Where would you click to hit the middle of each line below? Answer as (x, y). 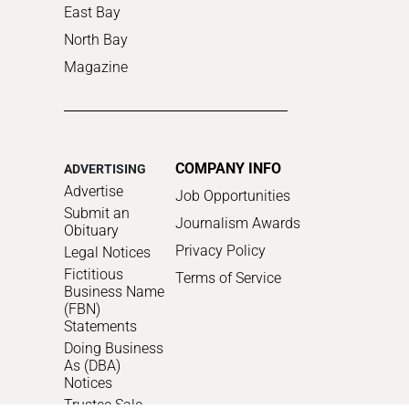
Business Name (114, 292)
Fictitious (94, 275)
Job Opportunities (233, 196)
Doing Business (114, 349)
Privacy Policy (221, 251)
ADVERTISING (105, 169)
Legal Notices (107, 253)
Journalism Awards (238, 224)
